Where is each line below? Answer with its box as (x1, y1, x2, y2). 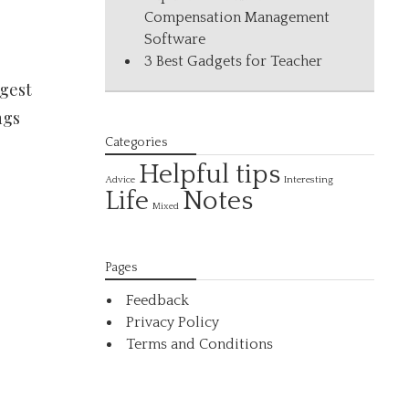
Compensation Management (144, 9, 330, 26)
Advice (105, 174, 136, 185)
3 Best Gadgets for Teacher (144, 53, 323, 69)
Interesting (284, 173, 334, 185)
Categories (105, 135, 168, 150)
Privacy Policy (126, 314, 220, 330)
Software (144, 31, 206, 47)
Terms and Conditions (126, 336, 274, 352)
